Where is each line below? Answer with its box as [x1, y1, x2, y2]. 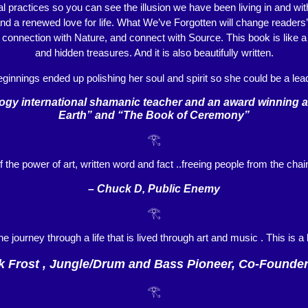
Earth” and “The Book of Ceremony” [58, 109, 250, 122]
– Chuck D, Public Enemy [88, 182, 220, 195]
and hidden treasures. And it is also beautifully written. [34, 47, 274, 59]
